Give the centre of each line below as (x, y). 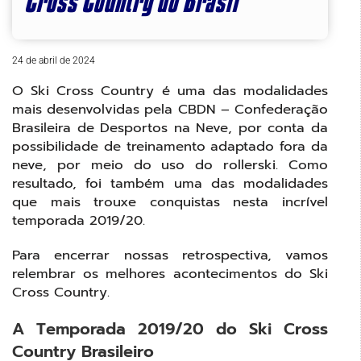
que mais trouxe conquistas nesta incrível (170, 201)
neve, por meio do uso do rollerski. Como (170, 164)
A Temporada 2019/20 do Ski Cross (170, 328)
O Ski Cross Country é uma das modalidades (170, 90)
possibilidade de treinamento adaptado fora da (170, 146)
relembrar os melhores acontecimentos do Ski (170, 273)
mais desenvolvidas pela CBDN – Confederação (170, 109)
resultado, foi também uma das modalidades (170, 183)
